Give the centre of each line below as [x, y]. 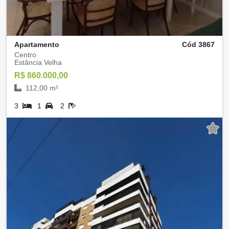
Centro [25, 54]
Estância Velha [38, 62]
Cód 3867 [198, 44]
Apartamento [37, 44]
